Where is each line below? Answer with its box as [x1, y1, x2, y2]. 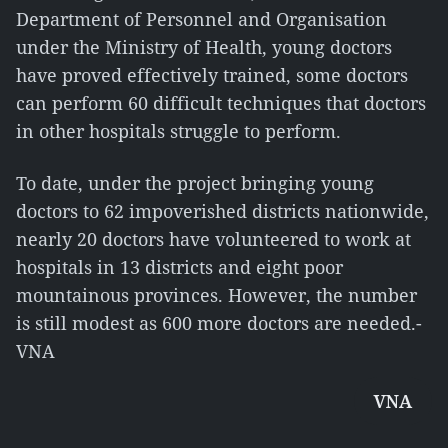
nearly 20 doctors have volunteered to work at [16, 227, 411, 251]
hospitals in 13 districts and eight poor [16, 255, 343, 279]
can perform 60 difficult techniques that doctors [16, 91, 426, 115]
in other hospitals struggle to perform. [16, 119, 341, 143]
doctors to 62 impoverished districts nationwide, [16, 199, 429, 223]
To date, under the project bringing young [16, 171, 374, 195]
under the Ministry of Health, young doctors [16, 35, 392, 59]
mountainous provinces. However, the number [16, 283, 417, 307]
